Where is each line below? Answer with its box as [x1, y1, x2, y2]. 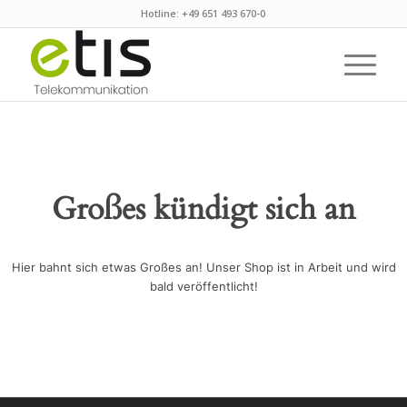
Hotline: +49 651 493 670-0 [141, 6, 266, 20]
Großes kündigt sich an [52, 188, 355, 230]
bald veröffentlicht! [149, 279, 258, 294]
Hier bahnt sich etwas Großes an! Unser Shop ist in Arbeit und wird [11, 260, 396, 275]
